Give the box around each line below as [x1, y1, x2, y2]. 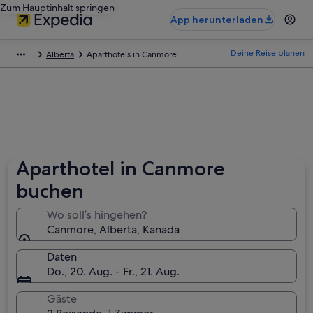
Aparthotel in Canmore [16, 156, 226, 180]
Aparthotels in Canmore [87, 49, 177, 60]
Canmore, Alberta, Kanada [47, 222, 180, 237]
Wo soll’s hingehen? [47, 208, 147, 222]
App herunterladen [170, 13, 263, 26]
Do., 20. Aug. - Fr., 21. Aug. [47, 264, 180, 279]
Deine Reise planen [231, 48, 305, 59]
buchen [16, 179, 85, 203]
